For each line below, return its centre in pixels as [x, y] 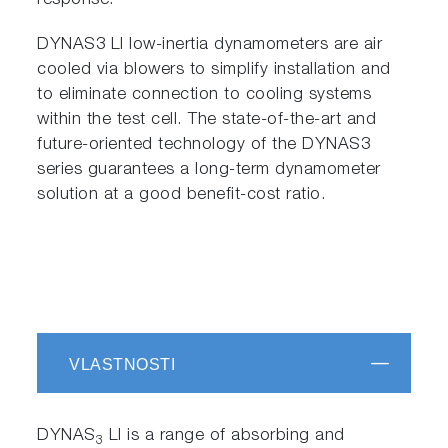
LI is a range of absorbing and [224, 437]
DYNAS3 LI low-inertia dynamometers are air [210, 45]
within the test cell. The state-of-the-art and [207, 120]
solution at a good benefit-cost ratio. [184, 195]
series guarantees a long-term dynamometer [209, 170]
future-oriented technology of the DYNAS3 [204, 145]
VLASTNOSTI [122, 365]
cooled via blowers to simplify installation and [214, 70]
